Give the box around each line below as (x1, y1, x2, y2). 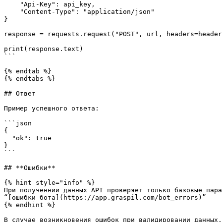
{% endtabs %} (4, 75, 55, 82)
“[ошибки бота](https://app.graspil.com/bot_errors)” (4, 194, 206, 201)
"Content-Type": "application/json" (4, 8, 20, 15)
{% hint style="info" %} (4, 179, 95, 186)
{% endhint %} (4, 201, 55, 209)
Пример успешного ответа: (4, 105, 99, 112)
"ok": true (4, 134, 12, 142)
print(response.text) (4, 45, 83, 53)
